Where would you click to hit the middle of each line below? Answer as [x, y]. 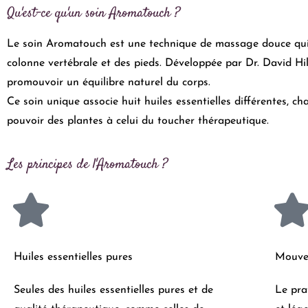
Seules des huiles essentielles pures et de [113, 290]
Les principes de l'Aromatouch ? [87, 164]
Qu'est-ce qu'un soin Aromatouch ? [93, 13]
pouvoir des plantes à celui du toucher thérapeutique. [138, 121]
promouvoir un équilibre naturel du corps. [109, 82]
